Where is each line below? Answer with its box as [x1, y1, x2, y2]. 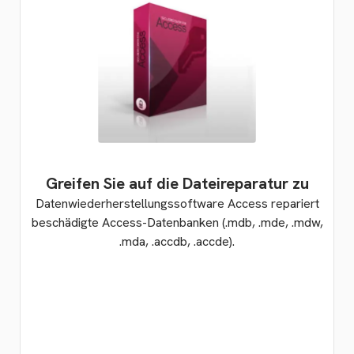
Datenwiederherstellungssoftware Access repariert [35, 195, 319, 212]
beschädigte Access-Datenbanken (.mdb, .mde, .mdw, [31, 214, 323, 231]
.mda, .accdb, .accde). [119, 233, 235, 250]
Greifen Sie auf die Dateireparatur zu [45, 173, 309, 194]
